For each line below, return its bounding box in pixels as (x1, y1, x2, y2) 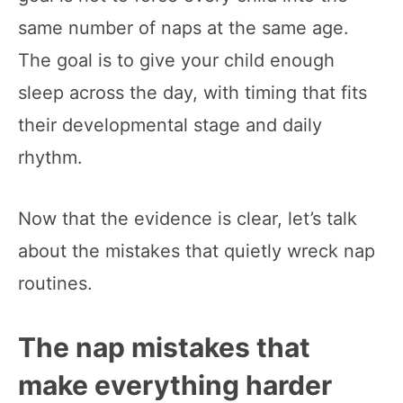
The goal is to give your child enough (18, 49, 335, 71)
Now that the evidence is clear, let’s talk (18, 207, 357, 229)
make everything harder (18, 368, 332, 401)
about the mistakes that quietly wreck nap (18, 239, 375, 262)
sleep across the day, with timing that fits (18, 81, 367, 103)
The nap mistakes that (18, 330, 310, 363)
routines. (18, 272, 93, 294)
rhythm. (18, 146, 83, 168)
